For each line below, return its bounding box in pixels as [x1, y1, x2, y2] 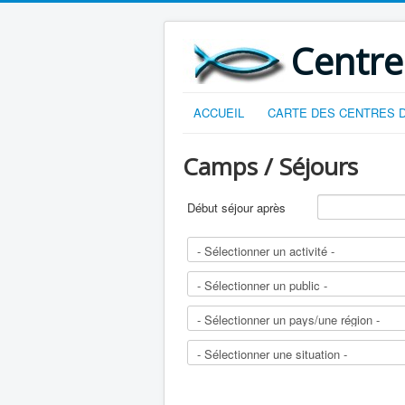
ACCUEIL [193, 104, 244, 121]
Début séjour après [187, 199, 286, 216]
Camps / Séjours [183, 150, 358, 183]
